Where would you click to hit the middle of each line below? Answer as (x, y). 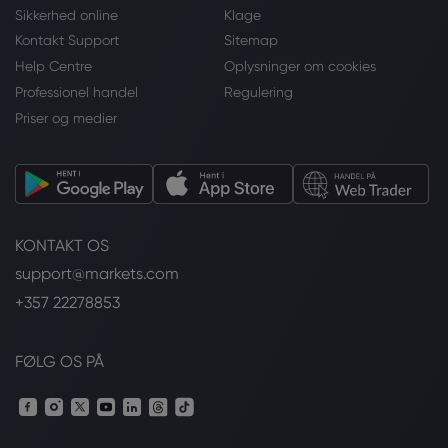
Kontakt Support (67, 40)
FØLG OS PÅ (59, 362)
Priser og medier (66, 117)
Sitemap (251, 40)
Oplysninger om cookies (300, 66)
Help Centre (53, 66)
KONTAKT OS (62, 245)
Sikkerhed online (66, 14)
